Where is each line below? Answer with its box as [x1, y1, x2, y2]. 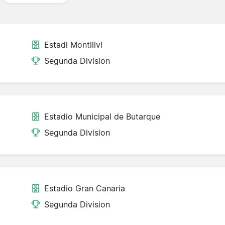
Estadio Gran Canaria [44, 183, 126, 194]
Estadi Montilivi [44, 40, 103, 50]
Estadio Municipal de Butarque [44, 111, 161, 122]
